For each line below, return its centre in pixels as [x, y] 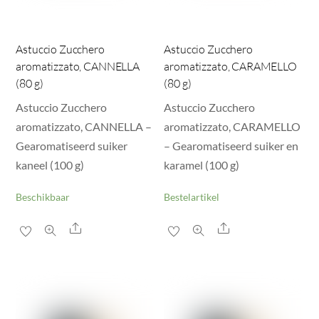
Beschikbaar [43, 197]
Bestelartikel [192, 197]
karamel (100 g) [202, 164]
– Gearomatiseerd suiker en [231, 145]
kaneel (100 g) [50, 164]
